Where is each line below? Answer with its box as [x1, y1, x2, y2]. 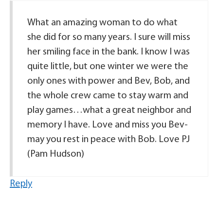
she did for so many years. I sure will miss [27, 33, 190, 42]
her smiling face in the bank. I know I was [27, 47, 190, 57]
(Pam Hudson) [27, 149, 84, 159]
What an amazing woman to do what [27, 18, 178, 28]
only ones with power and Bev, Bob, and [27, 76, 190, 86]
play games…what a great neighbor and [27, 106, 191, 115]
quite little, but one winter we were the [27, 62, 188, 72]
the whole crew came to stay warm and [27, 91, 188, 101]
